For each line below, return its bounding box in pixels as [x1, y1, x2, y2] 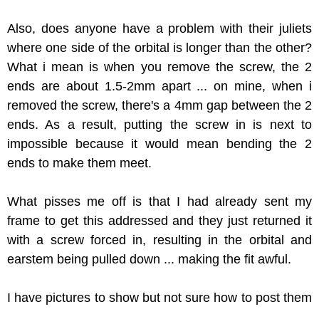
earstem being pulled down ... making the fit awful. [7, 252, 291, 267]
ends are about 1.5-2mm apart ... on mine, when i [7, 79, 312, 94]
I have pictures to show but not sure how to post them [7, 291, 312, 305]
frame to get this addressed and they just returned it [7, 214, 312, 229]
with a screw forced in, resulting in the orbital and [7, 233, 312, 248]
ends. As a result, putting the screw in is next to [7, 117, 312, 132]
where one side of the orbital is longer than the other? [7, 41, 312, 56]
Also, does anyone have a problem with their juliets [7, 21, 312, 36]
